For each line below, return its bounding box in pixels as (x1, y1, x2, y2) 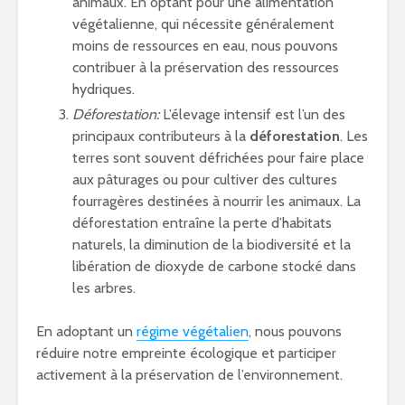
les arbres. (72, 279, 136, 297)
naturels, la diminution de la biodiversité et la (72, 236, 351, 253)
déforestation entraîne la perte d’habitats (72, 214, 332, 231)
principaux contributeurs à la (72, 127, 250, 145)
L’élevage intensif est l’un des (159, 106, 345, 123)
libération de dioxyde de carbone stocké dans (72, 258, 356, 275)
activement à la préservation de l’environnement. (36, 366, 343, 383)
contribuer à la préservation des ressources (72, 59, 339, 76)
